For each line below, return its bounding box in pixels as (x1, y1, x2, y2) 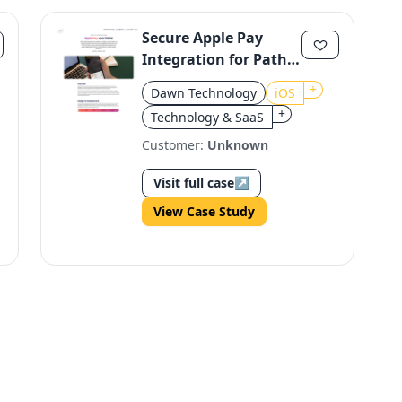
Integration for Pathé (142, 49, 296, 69)
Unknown (207, 136, 269, 153)
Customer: (142, 136, 208, 153)
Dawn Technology (151, 84, 258, 101)
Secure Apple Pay (142, 28, 264, 48)
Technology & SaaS (151, 109, 265, 126)
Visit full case (153, 174, 235, 191)
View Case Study (153, 203, 256, 220)
